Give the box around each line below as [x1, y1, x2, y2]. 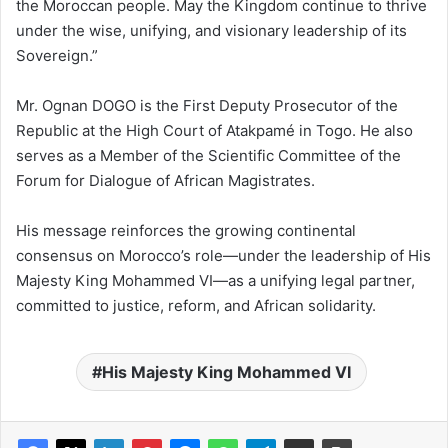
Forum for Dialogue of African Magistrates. [16, 171, 315, 191]
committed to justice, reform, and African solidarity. [16, 296, 376, 316]
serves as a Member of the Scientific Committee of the [16, 146, 401, 166]
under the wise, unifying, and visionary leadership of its [16, 21, 407, 41]
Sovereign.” [16, 46, 98, 66]
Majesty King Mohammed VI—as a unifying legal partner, [16, 271, 415, 291]
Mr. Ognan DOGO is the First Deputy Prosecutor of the [16, 96, 398, 116]
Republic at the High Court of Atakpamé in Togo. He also [16, 121, 413, 141]
